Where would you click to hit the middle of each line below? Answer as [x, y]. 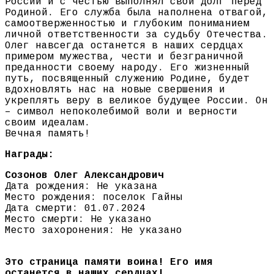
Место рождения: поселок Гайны [94, 198]
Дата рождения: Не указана [81, 187]
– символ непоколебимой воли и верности [121, 112]
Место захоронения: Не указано [94, 231]
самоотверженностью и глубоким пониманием [127, 24]
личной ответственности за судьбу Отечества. [136, 35]
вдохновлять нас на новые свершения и [115, 90]
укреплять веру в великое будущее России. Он [136, 101]
